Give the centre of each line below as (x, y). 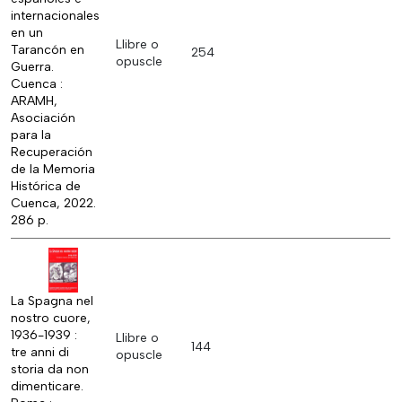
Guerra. (32, 67)
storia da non (50, 370)
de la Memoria (53, 170)
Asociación (43, 118)
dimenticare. (47, 387)
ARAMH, (34, 101)
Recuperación (52, 153)
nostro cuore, (51, 319)
